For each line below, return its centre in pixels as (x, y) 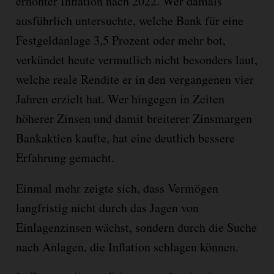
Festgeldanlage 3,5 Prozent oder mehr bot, (120, 40)
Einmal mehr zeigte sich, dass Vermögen (117, 188)
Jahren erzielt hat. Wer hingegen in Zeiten (120, 98)
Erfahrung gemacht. (65, 157)
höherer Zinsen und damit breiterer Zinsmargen (134, 118)
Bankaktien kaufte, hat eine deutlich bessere (125, 138)
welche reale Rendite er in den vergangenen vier (135, 79)
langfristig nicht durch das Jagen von (107, 207)
